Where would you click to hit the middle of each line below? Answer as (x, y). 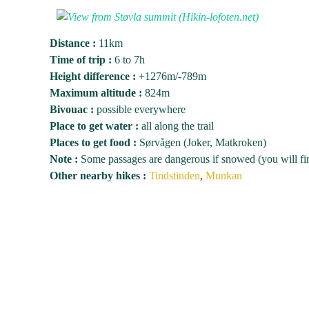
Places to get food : (93, 142)
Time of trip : (81, 60)
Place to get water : (94, 126)
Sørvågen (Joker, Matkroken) (201, 142)
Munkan (224, 176)
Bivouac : (72, 109)
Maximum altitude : (96, 93)
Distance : (73, 43)
